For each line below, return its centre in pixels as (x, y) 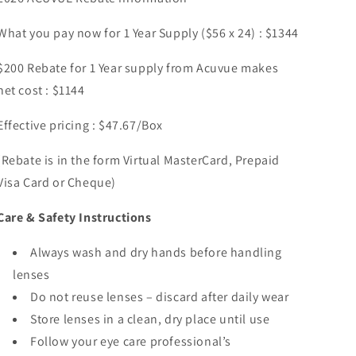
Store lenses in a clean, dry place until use (150, 319)
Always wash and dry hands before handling (156, 252)
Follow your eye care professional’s (131, 341)
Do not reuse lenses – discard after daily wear (160, 297)
